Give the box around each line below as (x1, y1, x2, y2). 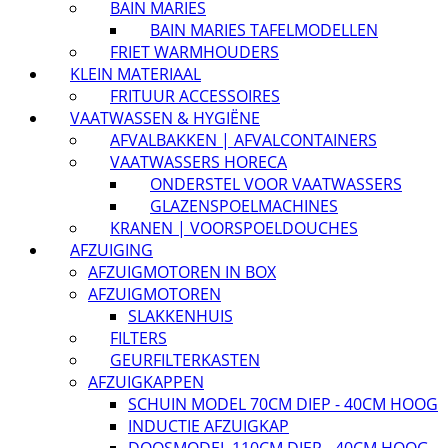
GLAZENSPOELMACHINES (150, 195, 338, 218)
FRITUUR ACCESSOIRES (110, 85, 280, 108)
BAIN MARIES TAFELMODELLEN (150, 19, 378, 42)
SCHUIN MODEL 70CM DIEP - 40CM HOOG (128, 393, 438, 416)
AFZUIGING (70, 239, 153, 262)
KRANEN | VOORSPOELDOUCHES (110, 217, 358, 240)
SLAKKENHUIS (128, 305, 233, 328)
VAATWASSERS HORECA (110, 151, 287, 174)
